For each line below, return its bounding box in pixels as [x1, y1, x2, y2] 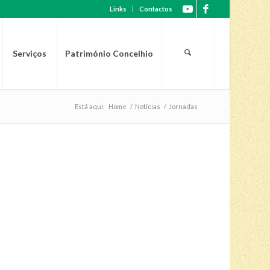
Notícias [134, 102, 160, 110]
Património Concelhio [64, 48, 153, 58]
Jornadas [168, 102, 198, 110]
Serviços [13, 48, 47, 58]
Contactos [139, 5, 172, 13]
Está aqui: [74, 102, 105, 110]
